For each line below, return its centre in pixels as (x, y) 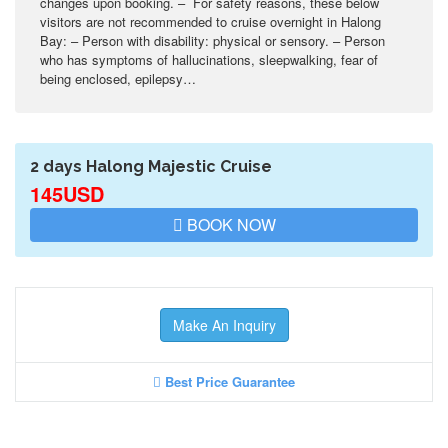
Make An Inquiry (224, 325)
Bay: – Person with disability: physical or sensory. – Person (212, 40)
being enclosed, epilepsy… (124, 78)
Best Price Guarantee (228, 381)
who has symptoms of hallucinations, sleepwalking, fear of (209, 59)
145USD (67, 193)
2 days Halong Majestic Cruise (151, 166)
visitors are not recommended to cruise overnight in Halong (210, 21)
